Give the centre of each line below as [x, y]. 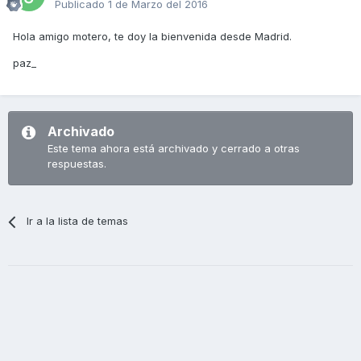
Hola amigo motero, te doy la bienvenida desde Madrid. [152, 37]
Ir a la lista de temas [78, 221]
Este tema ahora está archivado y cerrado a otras [174, 149]
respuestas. [77, 164]
